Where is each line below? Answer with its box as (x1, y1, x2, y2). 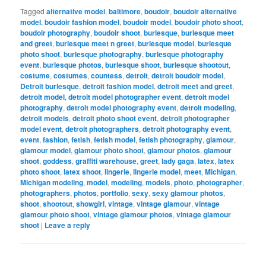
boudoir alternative (173, 5, 237, 17)
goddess (43, 155, 72, 166)
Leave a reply (45, 219, 91, 230)
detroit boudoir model (151, 69, 224, 81)
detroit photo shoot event (72, 112, 157, 123)
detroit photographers (65, 123, 140, 134)
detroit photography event (142, 123, 230, 134)
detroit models (20, 112, 69, 123)
